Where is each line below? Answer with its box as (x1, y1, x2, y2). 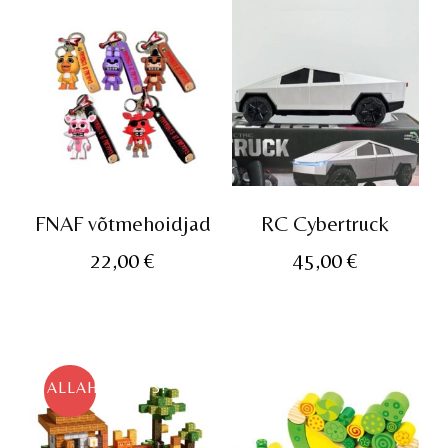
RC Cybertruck (261, 210, 390, 236)
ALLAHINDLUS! (47, 378, 168, 398)
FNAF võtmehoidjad (34, 210, 211, 236)
